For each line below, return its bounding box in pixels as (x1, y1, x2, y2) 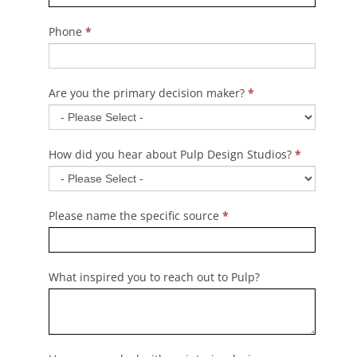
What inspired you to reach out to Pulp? (48, 269, 260, 284)
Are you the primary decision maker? (48, 84, 248, 100)
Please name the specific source (48, 207, 222, 223)
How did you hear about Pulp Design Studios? (48, 146, 295, 162)
